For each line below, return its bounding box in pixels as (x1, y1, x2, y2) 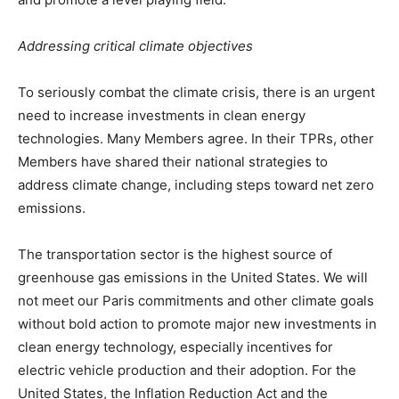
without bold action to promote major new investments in (18, 315, 377, 333)
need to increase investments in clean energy (18, 107, 305, 125)
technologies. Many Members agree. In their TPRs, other (18, 130, 374, 148)
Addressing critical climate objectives (18, 37, 253, 55)
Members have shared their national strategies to (18, 153, 328, 171)
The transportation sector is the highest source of (18, 246, 332, 264)
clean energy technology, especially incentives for (18, 338, 333, 356)
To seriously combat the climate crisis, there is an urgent (18, 84, 375, 102)
